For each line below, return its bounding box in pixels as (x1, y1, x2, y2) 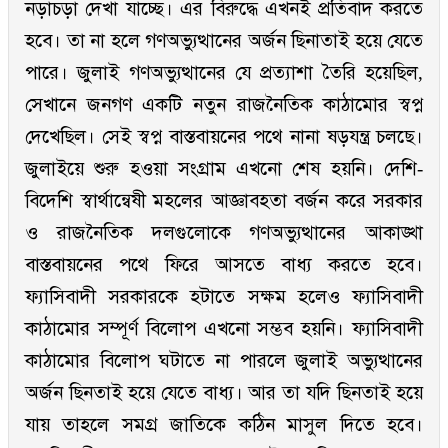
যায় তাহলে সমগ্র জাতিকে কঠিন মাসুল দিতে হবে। (25, 414, 423, 436)
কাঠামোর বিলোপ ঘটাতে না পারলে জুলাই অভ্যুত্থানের (25, 350, 423, 372)
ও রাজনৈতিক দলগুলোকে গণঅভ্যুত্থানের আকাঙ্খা (25, 222, 423, 244)
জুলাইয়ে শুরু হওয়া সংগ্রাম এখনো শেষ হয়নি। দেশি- (25, 158, 423, 180)
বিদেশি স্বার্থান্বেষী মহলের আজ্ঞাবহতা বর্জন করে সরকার (25, 190, 423, 212)
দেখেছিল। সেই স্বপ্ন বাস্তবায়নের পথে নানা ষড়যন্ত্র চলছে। (25, 126, 423, 148)
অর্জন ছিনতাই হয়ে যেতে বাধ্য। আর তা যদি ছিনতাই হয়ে (25, 382, 423, 404)
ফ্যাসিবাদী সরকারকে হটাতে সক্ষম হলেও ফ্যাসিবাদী (25, 286, 423, 308)
